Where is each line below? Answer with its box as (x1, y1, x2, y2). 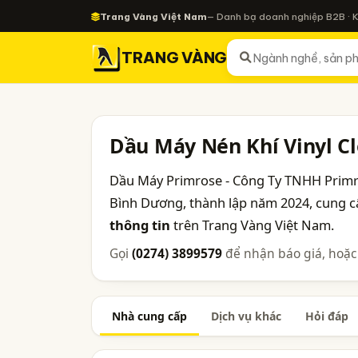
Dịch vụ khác (211, 308, 281, 324)
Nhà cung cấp (112, 308, 187, 324)
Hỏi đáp (305, 308, 348, 324)
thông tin (109, 216, 170, 234)
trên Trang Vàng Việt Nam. (170, 216, 334, 234)
